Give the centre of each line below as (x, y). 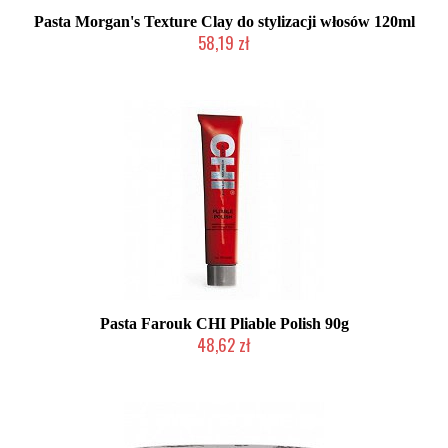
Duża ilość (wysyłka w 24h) (224, 62)
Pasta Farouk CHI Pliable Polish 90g (224, 323)
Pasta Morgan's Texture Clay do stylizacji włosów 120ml (224, 21)
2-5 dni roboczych (224, 364)
